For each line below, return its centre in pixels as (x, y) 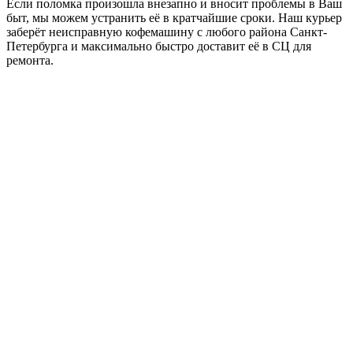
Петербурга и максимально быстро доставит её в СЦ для (159, 46)
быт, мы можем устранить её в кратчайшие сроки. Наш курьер (174, 18)
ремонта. (30, 61)
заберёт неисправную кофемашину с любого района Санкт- (167, 32)
